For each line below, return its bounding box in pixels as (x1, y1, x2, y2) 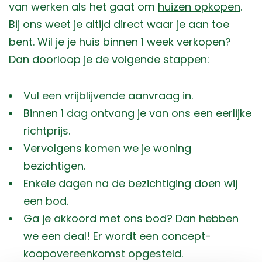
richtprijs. (23, 123, 71, 139)
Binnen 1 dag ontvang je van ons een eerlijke (23, 106, 251, 121)
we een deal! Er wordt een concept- (23, 229, 212, 244)
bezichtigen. (23, 158, 86, 174)
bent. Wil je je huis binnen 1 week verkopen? (9, 35, 231, 50)
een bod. (23, 194, 69, 209)
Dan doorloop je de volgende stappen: (9, 52, 209, 67)
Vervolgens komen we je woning (23, 141, 191, 156)
